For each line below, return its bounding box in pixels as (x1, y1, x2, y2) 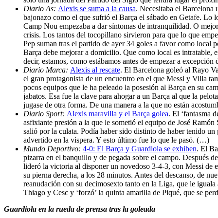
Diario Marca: (23, 65, 70, 74)
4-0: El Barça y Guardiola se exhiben (83, 144, 197, 153)
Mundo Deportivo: (23, 144, 83, 153)
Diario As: (23, 4, 58, 13)
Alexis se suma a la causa (58, 4, 136, 13)
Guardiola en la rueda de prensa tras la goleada (4, 204, 155, 213)
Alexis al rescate (70, 65, 120, 74)
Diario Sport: (23, 109, 67, 118)
